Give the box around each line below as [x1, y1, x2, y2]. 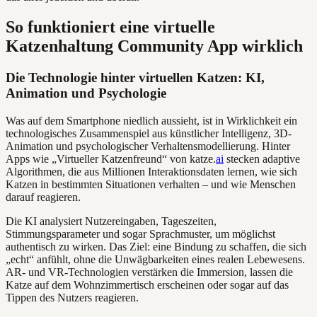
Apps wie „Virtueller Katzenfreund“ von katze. [6, 152, 216, 165]
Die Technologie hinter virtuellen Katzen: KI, [6, 70, 265, 86]
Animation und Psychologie [6, 86, 166, 101]
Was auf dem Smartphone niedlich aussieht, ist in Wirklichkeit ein [6, 114, 297, 127]
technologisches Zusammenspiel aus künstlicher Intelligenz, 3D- [6, 127, 292, 139]
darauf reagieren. [6, 190, 81, 203]
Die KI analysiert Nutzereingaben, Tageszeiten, [6, 214, 217, 227]
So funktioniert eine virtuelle [6, 18, 215, 37]
